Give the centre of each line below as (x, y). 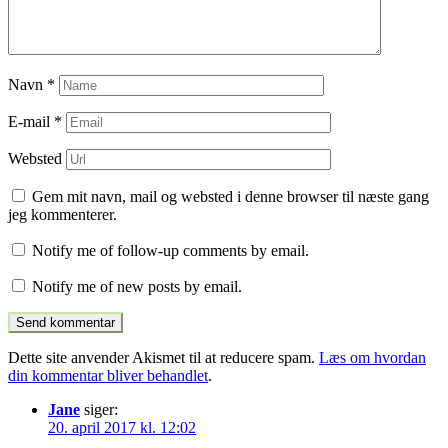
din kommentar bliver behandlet (108, 375)
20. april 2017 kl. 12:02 (122, 427)
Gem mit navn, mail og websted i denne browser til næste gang (230, 196)
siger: (101, 409)
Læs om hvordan (372, 357)
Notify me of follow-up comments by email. (170, 250)
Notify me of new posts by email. (137, 286)
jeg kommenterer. (62, 214)
